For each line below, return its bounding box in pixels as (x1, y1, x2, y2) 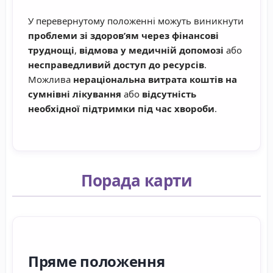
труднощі (28, 44, 74, 57)
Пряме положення (28, 251, 165, 272)
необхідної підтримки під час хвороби (28, 102, 214, 115)
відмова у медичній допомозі (79, 44, 224, 57)
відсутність (142, 88, 196, 101)
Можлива (28, 73, 73, 86)
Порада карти (81, 169, 192, 192)
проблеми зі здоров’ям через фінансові (28, 29, 219, 42)
